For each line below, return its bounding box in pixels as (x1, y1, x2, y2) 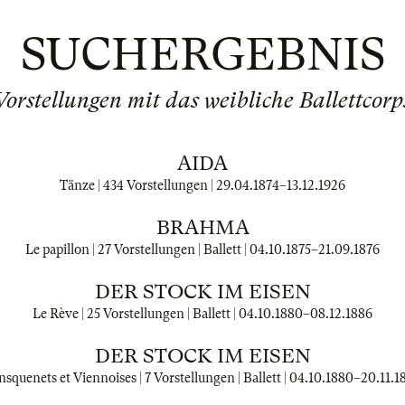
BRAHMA (155, 216, 250, 239)
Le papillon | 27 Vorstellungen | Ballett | (25, 242, 250, 257)
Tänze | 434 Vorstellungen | (60, 178, 216, 193)
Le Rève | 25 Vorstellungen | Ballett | (33, 306, 239, 321)
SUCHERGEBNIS (20, 28, 385, 80)
